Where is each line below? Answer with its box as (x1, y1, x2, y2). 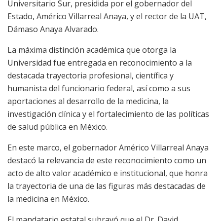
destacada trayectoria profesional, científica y (7, 70, 174, 81)
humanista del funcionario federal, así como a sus (7, 83, 190, 94)
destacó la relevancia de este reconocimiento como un (7, 155, 206, 166)
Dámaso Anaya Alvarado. (7, 24, 99, 35)
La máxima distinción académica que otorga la (7, 44, 176, 56)
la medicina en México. (7, 193, 89, 205)
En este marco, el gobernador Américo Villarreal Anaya (7, 142, 209, 153)
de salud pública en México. (7, 121, 108, 133)
